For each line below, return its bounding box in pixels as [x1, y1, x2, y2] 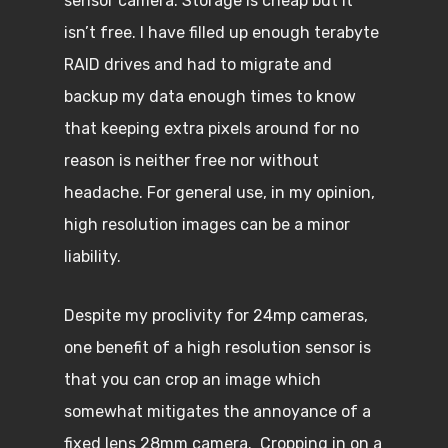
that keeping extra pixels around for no [64, 119, 359, 138]
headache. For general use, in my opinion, [64, 183, 375, 202]
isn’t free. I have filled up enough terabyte [64, 23, 379, 42]
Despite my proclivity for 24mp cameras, [64, 306, 368, 325]
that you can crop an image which [64, 370, 321, 389]
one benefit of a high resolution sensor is [64, 338, 371, 357]
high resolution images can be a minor [64, 215, 350, 234]
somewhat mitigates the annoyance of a [64, 402, 371, 421]
